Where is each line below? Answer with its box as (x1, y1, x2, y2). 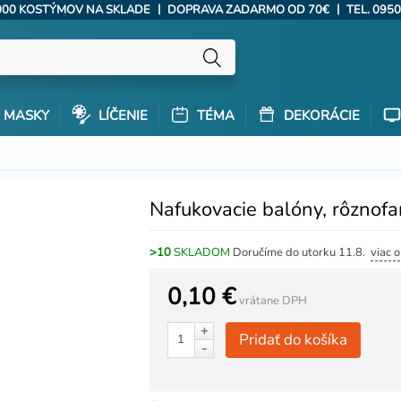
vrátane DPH (236, 293, 308, 309)
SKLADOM (174, 244, 231, 260)
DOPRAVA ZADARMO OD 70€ (166, 2, 329, 18)
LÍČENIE (95, 107, 148, 124)
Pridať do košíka (239, 329, 348, 350)
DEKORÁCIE (280, 107, 360, 124)
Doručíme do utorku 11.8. (233, 244, 371, 260)
